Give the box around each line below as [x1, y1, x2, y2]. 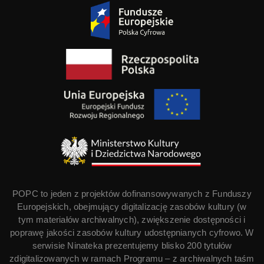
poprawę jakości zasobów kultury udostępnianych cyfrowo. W [10, 227, 254, 238]
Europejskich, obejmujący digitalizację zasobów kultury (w [17, 202, 247, 212]
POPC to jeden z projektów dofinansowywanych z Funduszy [12, 189, 252, 199]
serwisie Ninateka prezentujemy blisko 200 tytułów [32, 240, 232, 251]
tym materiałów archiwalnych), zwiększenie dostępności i [18, 214, 246, 225]
